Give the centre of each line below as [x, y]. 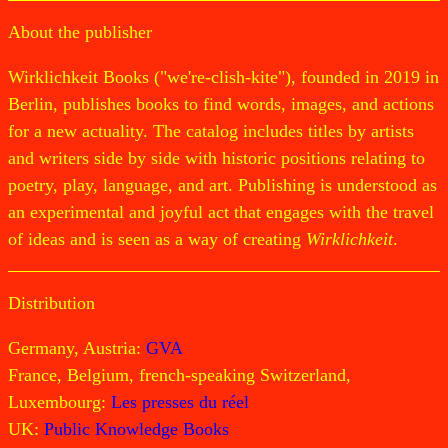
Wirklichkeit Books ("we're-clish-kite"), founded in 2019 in [223, 76]
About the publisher [80, 31]
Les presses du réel [180, 401]
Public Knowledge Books [136, 428]
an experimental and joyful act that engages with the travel [221, 211]
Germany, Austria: [77, 347]
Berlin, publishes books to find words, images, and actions [221, 103]
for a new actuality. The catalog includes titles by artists [211, 130]
